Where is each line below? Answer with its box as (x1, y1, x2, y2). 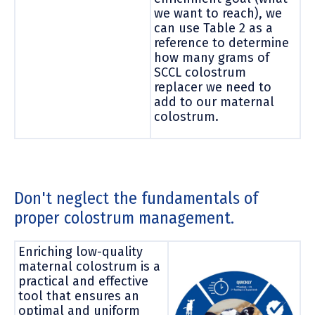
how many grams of (154, 49, 269, 65)
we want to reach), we (154, 5, 282, 21)
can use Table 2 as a (154, 20, 273, 36)
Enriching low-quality (18, 243, 143, 259)
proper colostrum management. (14, 207, 234, 228)
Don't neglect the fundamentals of (14, 188, 258, 208)
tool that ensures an (18, 288, 139, 304)
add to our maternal (154, 94, 274, 110)
